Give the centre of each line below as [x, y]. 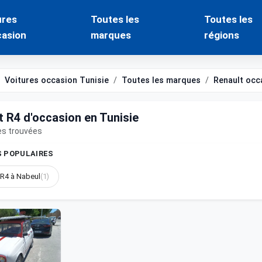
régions [221, 35]
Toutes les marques [161, 80]
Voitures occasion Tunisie [57, 80]
